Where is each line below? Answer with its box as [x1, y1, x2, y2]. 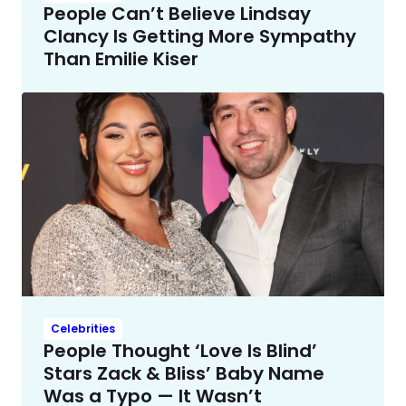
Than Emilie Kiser [43, 46, 198, 72]
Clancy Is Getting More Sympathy [43, 24, 356, 50]
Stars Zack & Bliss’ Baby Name [43, 361, 324, 387]
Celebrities [51, 321, 115, 337]
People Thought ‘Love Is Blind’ [43, 338, 317, 364]
